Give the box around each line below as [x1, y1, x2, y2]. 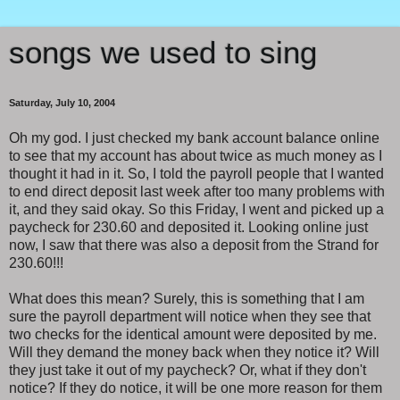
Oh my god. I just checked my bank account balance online [9, 129, 379, 146]
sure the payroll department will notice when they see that [9, 308, 371, 324]
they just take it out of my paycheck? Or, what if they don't [9, 362, 366, 378]
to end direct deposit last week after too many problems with [9, 183, 385, 199]
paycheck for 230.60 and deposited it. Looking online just [9, 219, 368, 235]
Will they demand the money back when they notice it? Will [9, 344, 379, 360]
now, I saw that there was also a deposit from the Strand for [9, 237, 379, 253]
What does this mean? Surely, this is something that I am [9, 290, 364, 306]
